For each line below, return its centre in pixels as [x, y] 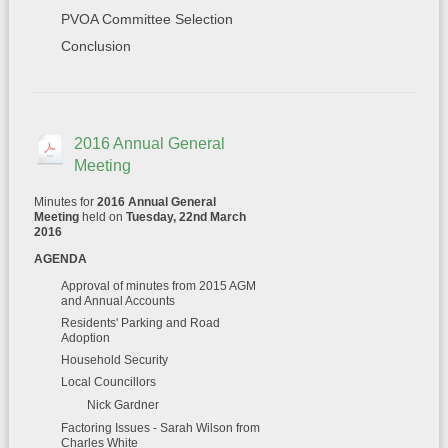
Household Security [114, 360]
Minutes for [65, 202]
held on [102, 217]
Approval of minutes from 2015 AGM [158, 286]
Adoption [85, 338]
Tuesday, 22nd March [185, 217]
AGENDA [60, 259]
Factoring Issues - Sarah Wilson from [160, 428]
